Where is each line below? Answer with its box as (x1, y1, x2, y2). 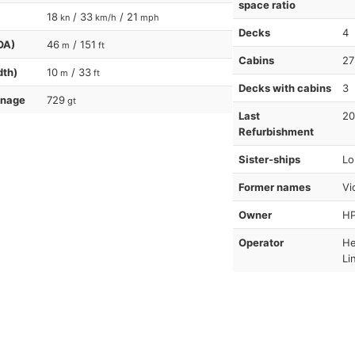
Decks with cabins (238, 82, 331, 95)
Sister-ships (238, 153, 300, 166)
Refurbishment (238, 125, 314, 139)
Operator (238, 236, 284, 250)
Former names (238, 181, 311, 194)
